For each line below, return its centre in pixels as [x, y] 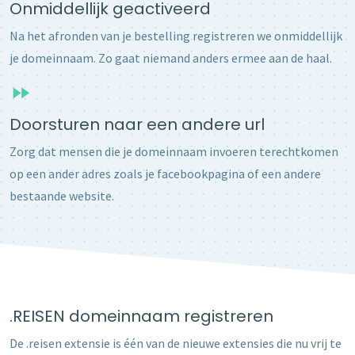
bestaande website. [62, 195]
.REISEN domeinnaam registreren [141, 316]
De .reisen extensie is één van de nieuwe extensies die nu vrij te [176, 343]
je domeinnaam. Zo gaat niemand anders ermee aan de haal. [171, 57]
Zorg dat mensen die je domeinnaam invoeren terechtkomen [174, 151]
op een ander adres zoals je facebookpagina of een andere [165, 173]
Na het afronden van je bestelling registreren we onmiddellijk [176, 35]
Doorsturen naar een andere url [137, 124]
